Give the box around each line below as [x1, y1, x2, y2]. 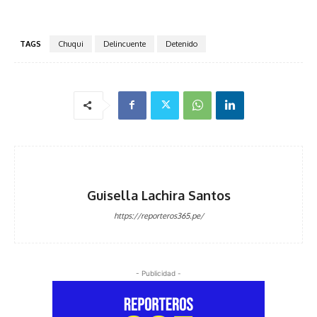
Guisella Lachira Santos [86, 187, 231, 203]
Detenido [166, 38, 197, 49]
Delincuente [103, 38, 146, 49]
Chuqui [58, 38, 83, 49]
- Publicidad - [136, 268, 181, 277]
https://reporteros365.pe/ [113, 210, 204, 221]
